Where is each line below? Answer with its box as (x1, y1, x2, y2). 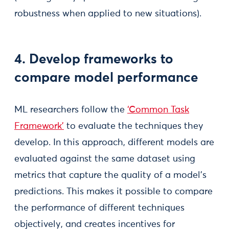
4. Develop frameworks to (14, 53, 173, 66)
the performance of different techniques (14, 203, 185, 213)
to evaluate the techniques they (64, 122, 203, 131)
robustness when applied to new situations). (14, 9, 201, 18)
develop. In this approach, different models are (14, 138, 214, 147)
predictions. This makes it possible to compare (14, 187, 213, 196)
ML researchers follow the (14, 105, 127, 114)
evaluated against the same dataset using (14, 154, 195, 164)
